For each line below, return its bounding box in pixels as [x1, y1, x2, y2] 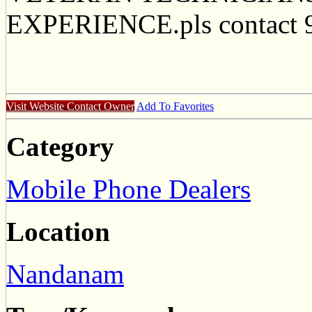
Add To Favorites [136, 100, 214, 113]
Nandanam [6, 259, 124, 290]
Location [6, 217, 110, 247]
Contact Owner [67, 100, 134, 113]
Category [6, 132, 114, 162]
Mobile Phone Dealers [6, 174, 251, 205]
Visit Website [6, 100, 67, 113]
